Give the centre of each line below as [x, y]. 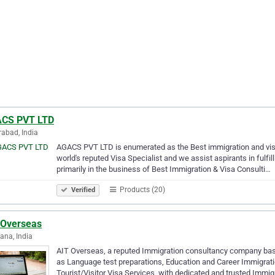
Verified [82, 190]
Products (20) [141, 189]
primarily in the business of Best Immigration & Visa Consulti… [164, 169]
